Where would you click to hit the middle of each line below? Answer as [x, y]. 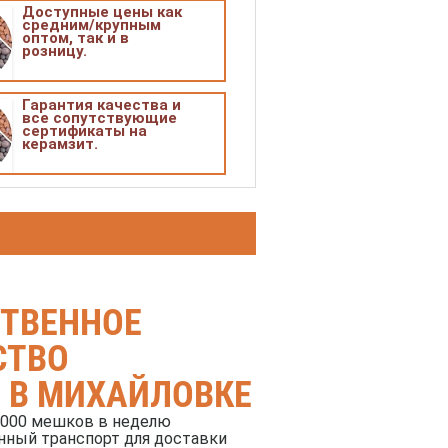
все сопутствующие [99, 117]
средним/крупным [91, 24]
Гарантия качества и [101, 104]
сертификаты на [84, 130]
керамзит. [60, 143]
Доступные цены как [102, 11]
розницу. [54, 50]
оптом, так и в [75, 37]
